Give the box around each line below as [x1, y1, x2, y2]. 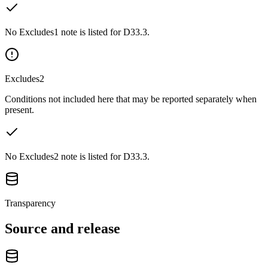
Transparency [5, 197, 56, 208]
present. [5, 104, 34, 115]
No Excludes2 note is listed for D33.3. [5, 151, 150, 162]
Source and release [5, 220, 120, 236]
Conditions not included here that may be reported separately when [5, 93, 257, 104]
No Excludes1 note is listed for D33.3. [5, 26, 150, 37]
